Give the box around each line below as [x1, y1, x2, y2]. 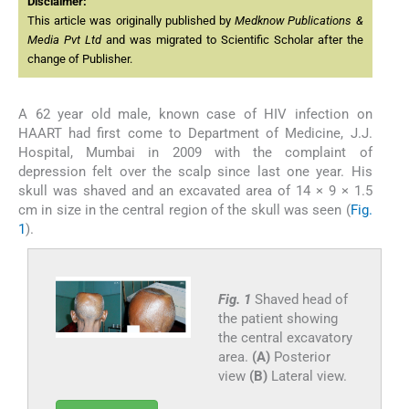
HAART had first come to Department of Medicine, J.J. [18, 125, 372, 142]
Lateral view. [267, 368, 347, 385]
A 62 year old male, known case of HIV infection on [18, 106, 372, 123]
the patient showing [217, 310, 338, 328]
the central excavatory [217, 330, 352, 347]
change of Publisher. [27, 52, 132, 67]
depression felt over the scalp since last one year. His [18, 163, 372, 181]
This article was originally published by [27, 14, 236, 28]
